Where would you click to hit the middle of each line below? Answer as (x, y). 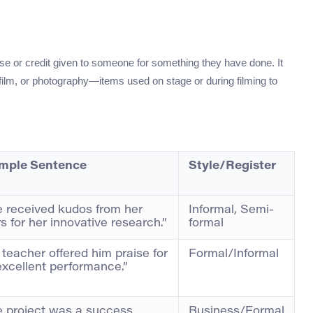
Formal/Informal (234, 255)
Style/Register (232, 167)
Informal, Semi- (231, 211)
